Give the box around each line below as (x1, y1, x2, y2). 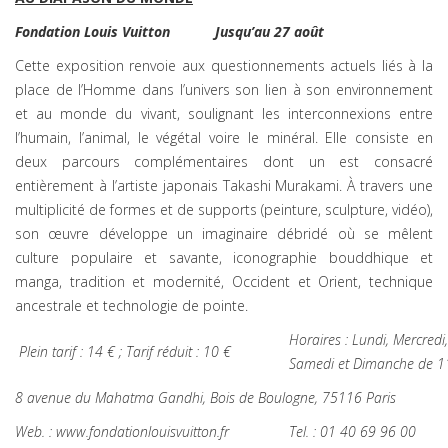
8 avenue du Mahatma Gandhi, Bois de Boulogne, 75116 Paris (15, 388, 396, 407)
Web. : (15, 422, 56, 441)
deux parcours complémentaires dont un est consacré (15, 152, 433, 171)
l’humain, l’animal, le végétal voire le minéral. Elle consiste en (15, 128, 433, 147)
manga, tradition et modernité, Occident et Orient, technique (15, 272, 433, 291)
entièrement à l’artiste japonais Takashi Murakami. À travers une (15, 176, 433, 195)
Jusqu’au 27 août (215, 22, 324, 41)
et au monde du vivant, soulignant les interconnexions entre (15, 104, 433, 123)
